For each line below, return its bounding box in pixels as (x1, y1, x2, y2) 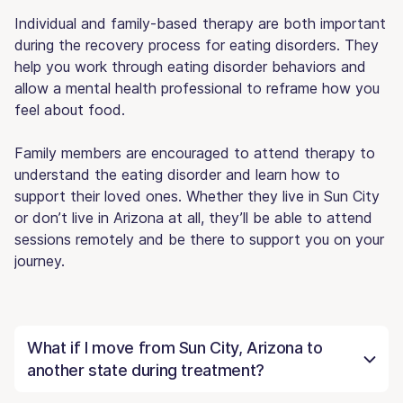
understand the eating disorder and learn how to (14, 165, 340, 184)
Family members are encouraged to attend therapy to (14, 143, 375, 162)
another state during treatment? (27, 360, 264, 380)
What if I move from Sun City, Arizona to (27, 337, 323, 357)
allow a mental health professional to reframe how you (14, 78, 380, 97)
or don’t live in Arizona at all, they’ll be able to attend (14, 208, 372, 227)
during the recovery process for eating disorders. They (14, 35, 379, 54)
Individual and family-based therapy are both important (14, 13, 386, 32)
